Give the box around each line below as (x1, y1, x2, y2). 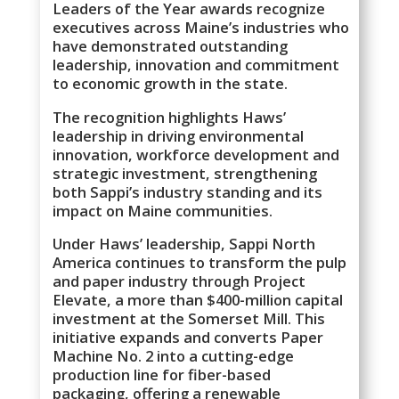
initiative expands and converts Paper (53, 327, 324, 348)
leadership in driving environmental (53, 125, 305, 146)
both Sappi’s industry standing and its (53, 181, 323, 202)
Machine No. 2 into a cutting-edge (53, 346, 295, 367)
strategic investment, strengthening (53, 162, 318, 183)
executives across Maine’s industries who (53, 17, 350, 38)
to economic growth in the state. (53, 73, 289, 94)
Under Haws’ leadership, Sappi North (53, 233, 316, 255)
